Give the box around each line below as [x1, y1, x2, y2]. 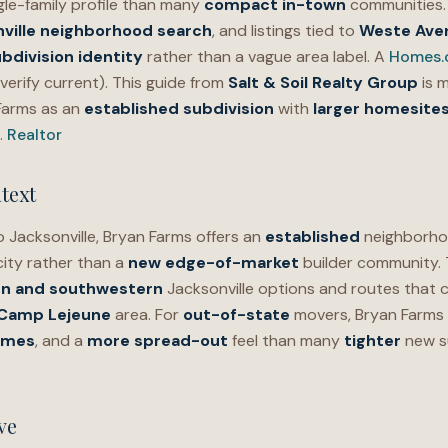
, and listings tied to [212, 20, 359, 41]
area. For [111, 304, 183, 325]
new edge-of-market [128, 252, 299, 273]
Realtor [7, 124, 62, 145]
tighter [344, 330, 401, 351]
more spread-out [87, 330, 228, 351]
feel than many [228, 330, 344, 351]
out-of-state [183, 304, 290, 325]
